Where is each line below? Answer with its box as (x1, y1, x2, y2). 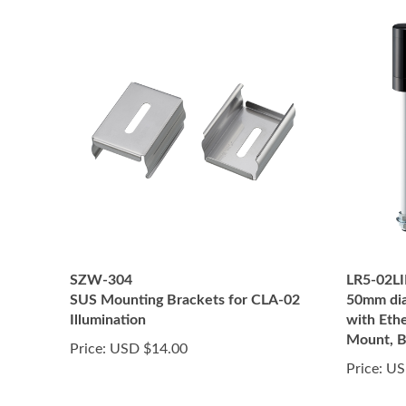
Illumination (70, 313, 146, 327)
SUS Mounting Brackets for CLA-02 (70, 293, 300, 307)
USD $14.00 (106, 342, 188, 356)
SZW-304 (70, 273, 132, 287)
